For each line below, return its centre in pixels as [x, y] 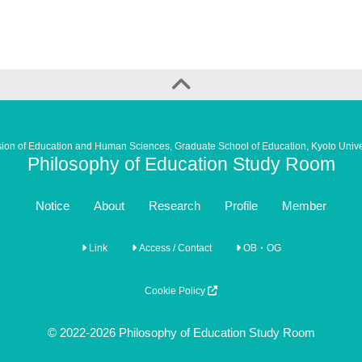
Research [175, 206]
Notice [53, 206]
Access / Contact [174, 248]
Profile [241, 206]
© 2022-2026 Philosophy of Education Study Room [181, 333]
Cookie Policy [176, 291]
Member [304, 206]
